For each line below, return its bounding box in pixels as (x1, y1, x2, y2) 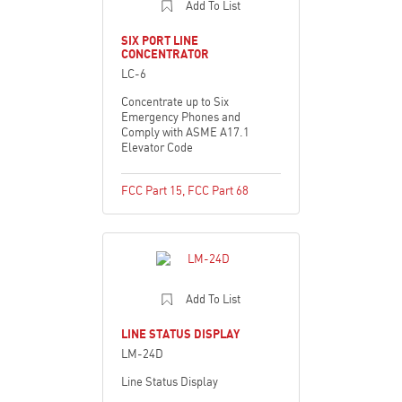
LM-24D (121, 345, 163, 361)
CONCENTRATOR (121, 46, 209, 61)
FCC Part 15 (121, 182, 182, 197)
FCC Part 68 (188, 182, 249, 197)
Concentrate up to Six (121, 93, 229, 109)
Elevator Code (121, 139, 193, 154)
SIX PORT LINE (121, 32, 198, 48)
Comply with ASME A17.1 (121, 124, 249, 139)
